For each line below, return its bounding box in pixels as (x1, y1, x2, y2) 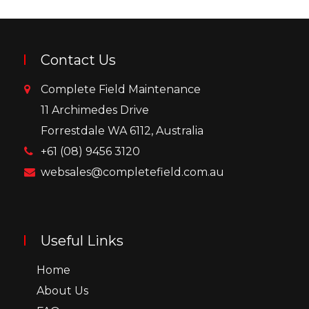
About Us (37, 283, 88, 297)
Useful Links (41, 232, 123, 249)
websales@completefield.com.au (41, 165, 224, 179)
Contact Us (41, 51, 116, 68)
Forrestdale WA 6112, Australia (41, 123, 203, 137)
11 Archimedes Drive (41, 103, 149, 117)
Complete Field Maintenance (41, 82, 201, 96)
